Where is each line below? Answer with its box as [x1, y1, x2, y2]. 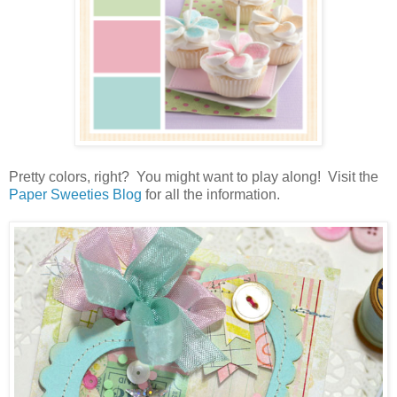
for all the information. [142, 186, 280, 202]
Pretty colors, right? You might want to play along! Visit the [9, 168, 378, 184]
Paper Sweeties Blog [9, 186, 142, 202]
